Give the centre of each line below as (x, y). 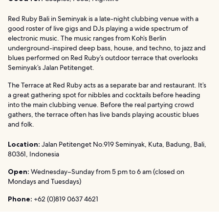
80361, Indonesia (33, 154)
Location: (24, 144)
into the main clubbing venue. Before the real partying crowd (101, 105)
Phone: (20, 199)
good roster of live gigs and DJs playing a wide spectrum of (98, 29)
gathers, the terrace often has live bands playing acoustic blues (103, 115)
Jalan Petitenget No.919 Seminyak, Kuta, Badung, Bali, (123, 144)
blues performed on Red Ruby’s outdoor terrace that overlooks (103, 58)
